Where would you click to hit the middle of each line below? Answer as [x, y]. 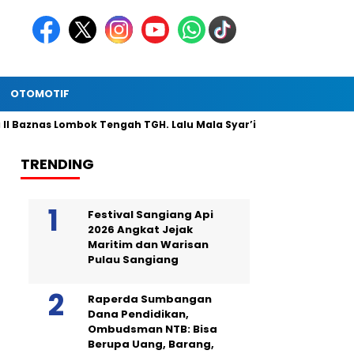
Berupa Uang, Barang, [151, 344]
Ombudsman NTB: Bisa [153, 329]
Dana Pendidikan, [138, 314]
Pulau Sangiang [133, 260]
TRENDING [57, 164]
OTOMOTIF [40, 94]
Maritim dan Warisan [148, 245]
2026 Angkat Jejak [140, 230]
